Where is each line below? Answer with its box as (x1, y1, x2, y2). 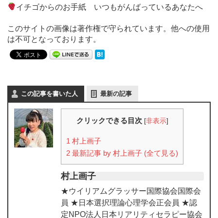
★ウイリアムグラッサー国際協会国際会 (61, 186, 201, 195)
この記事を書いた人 (21, 90, 78, 97)
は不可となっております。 (7, 35, 101, 43)
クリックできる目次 (76, 116, 142, 125)
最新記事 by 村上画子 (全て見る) (70, 148, 178, 157)
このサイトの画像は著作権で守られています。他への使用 (7, 24, 210, 33)
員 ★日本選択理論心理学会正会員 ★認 (61, 198, 197, 207)
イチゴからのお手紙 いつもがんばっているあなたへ (16, 2, 203, 11)
